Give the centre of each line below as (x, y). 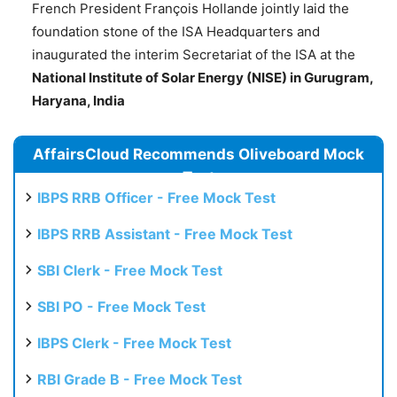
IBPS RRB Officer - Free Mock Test (156, 198)
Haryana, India (78, 101)
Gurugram (337, 78)
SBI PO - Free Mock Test (121, 307)
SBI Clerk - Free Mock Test (130, 271)
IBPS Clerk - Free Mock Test (134, 343)
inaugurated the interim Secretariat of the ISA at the (194, 55)
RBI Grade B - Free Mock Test (140, 380)
